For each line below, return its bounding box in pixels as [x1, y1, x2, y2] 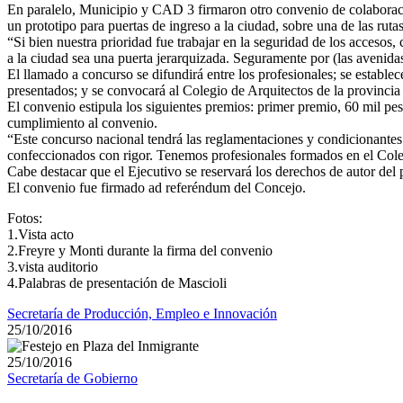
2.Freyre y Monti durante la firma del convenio [7, 243, 273, 259]
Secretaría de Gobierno [7, 371, 138, 387]
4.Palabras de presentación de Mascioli [7, 275, 227, 291]
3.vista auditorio [7, 259, 98, 275]
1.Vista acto [7, 227, 74, 243]
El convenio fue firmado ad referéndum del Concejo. [7, 180, 306, 196]
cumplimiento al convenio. [7, 115, 157, 131]
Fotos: [7, 210, 42, 227]
